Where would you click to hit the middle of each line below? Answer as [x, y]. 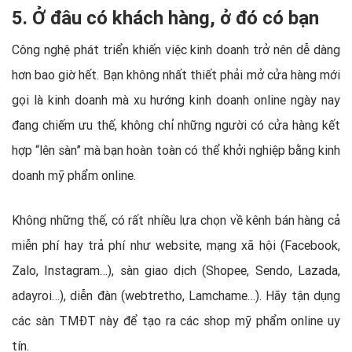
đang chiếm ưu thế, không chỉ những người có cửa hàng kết [176, 125]
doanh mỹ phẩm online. [74, 175]
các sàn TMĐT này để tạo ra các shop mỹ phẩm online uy [176, 320]
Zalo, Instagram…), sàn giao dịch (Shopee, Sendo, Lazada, [176, 270]
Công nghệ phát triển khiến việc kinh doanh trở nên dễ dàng [176, 49]
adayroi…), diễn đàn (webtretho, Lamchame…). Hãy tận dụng [176, 295]
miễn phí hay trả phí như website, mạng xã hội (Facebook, [176, 245]
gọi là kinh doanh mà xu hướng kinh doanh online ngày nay [176, 99]
